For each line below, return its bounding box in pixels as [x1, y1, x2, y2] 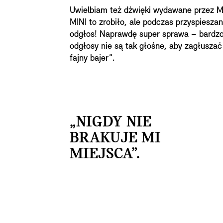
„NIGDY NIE [70, 114, 151, 130]
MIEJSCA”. [70, 146, 140, 162]
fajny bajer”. [70, 54, 115, 63]
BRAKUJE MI [70, 130, 161, 146]
